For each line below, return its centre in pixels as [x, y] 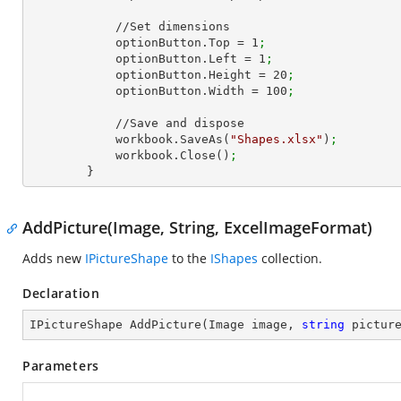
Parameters [61, 366]
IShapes [234, 258]
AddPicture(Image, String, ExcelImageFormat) [197, 227]
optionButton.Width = [191, 91]
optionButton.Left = [187, 59]
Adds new [54, 258]
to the [189, 258]
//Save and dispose [73, 123]
